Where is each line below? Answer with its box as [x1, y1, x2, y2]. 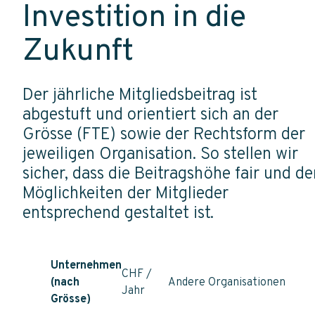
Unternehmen [51, 258, 122, 273]
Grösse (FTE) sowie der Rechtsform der [22, 124, 305, 146]
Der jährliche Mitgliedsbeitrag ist [22, 84, 257, 106]
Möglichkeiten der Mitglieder [22, 183, 229, 205]
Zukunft [22, 32, 134, 72]
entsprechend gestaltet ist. [22, 202, 214, 224]
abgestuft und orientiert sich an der [22, 104, 278, 126]
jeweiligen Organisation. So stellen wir [22, 143, 298, 165]
